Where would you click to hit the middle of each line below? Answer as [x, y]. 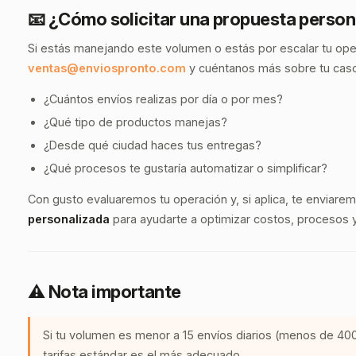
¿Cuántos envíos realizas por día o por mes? [163, 99]
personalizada [69, 219]
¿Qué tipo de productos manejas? [135, 122]
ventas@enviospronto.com [107, 68]
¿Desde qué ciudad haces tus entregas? [153, 145]
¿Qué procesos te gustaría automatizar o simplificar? [186, 168]
